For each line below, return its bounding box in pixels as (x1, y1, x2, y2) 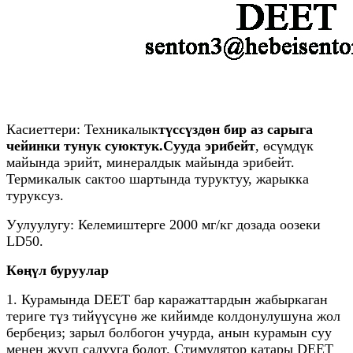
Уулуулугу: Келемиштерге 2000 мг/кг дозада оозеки (6, 216, 321, 232)
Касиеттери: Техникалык (6, 121, 158, 137)
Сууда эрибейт (163, 137, 255, 154)
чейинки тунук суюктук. (6, 137, 163, 154)
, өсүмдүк (255, 137, 314, 154)
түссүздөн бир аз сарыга (158, 121, 313, 137)
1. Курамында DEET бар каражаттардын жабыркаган (6, 291, 328, 307)
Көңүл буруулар (6, 262, 109, 278)
